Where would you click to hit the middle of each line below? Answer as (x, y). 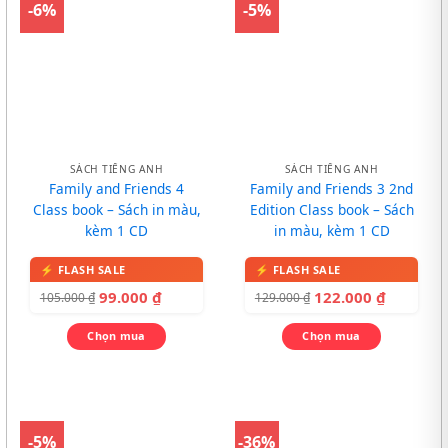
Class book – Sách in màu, (116, 209)
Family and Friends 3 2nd (331, 188)
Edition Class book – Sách (331, 209)
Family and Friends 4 (116, 188)
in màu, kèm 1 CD (331, 230)
